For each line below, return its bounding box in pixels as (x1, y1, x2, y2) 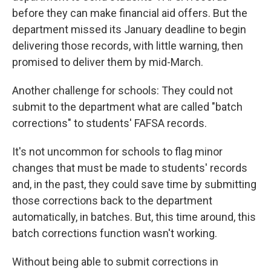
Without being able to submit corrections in (12, 255, 218, 268)
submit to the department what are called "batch (12, 100, 243, 113)
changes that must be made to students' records (12, 162, 247, 174)
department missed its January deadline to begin (12, 23, 246, 36)
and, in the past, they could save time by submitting (12, 178, 256, 191)
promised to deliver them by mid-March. (12, 56, 203, 68)
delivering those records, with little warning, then (12, 39, 243, 52)
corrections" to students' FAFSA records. (12, 117, 207, 129)
